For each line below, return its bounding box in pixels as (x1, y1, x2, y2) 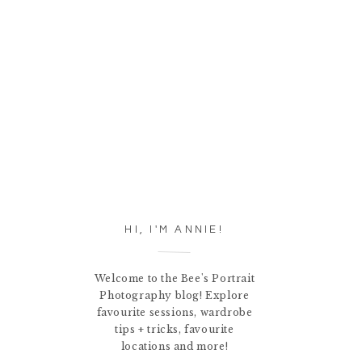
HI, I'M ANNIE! (124, 224, 224, 235)
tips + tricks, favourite (115, 323, 234, 335)
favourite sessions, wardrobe (96, 306, 253, 318)
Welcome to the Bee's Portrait (94, 272, 255, 284)
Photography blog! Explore (99, 289, 250, 301)
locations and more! (120, 340, 229, 352)
